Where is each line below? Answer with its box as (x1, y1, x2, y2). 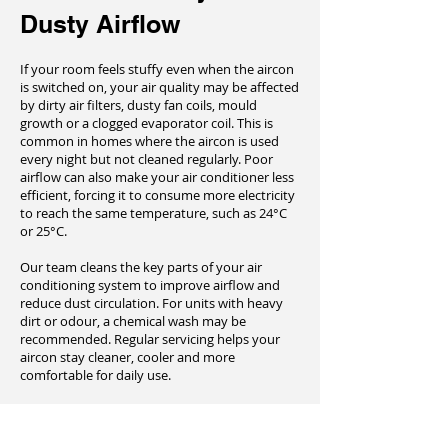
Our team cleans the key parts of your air (20, 258, 262, 276)
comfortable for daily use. (20, 366, 171, 384)
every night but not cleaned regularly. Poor (20, 150, 273, 168)
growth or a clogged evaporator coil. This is (20, 114, 273, 132)
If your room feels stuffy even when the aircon (20, 60, 294, 78)
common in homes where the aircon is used (20, 132, 279, 150)
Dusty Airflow (20, 9, 180, 39)
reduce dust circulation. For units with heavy (20, 294, 283, 312)
